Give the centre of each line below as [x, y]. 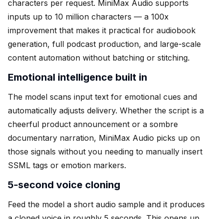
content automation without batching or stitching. [99, 57]
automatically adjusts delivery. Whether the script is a [106, 110]
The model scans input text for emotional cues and [102, 97]
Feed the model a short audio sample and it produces [106, 204]
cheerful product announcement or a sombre [93, 124]
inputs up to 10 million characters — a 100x [88, 16]
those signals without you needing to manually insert [105, 151]
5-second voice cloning [64, 185]
